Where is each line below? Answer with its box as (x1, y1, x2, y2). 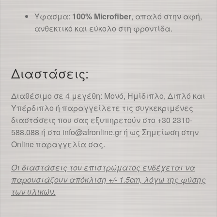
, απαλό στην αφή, (131, 10, 202, 22)
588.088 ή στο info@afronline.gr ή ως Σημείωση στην (11, 126, 199, 138)
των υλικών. (11, 186, 56, 197)
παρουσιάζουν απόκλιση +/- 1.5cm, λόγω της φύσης (11, 173, 206, 185)
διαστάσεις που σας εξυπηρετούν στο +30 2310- (11, 114, 192, 125)
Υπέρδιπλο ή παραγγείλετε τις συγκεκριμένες (11, 102, 193, 113)
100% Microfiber (72, 10, 131, 22)
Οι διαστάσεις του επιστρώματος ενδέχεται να (11, 161, 195, 173)
